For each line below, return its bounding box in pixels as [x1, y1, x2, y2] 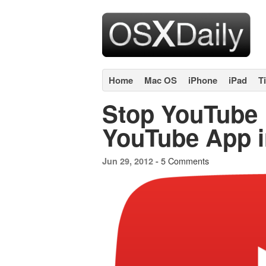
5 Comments [161, 154, 209, 167]
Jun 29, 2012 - [102, 155, 161, 167]
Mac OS [144, 74, 177, 87]
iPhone [188, 74, 217, 87]
